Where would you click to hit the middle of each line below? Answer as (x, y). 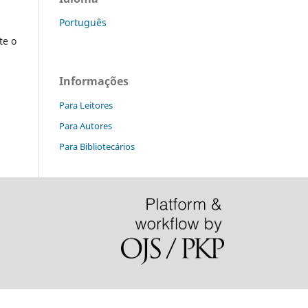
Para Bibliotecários (97, 146)
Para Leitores (86, 105)
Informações (94, 81)
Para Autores (86, 125)
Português (83, 22)
